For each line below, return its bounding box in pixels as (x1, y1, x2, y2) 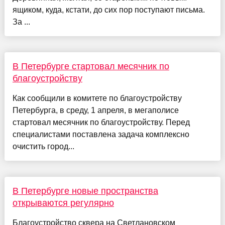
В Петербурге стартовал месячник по (12, 61, 169, 72)
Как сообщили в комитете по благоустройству (12, 94, 182, 103)
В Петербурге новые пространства (12, 186, 158, 196)
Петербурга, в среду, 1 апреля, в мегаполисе (12, 106, 179, 115)
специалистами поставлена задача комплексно (12, 130, 189, 139)
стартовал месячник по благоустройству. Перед (12, 118, 190, 127)
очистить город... (12, 142, 74, 151)
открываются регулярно (12, 198, 114, 208)
